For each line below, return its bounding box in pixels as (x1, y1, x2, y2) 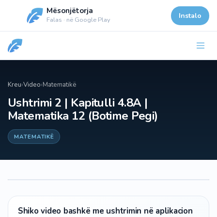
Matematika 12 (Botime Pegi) (8, 108, 158, 124)
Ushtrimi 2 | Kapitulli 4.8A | (8, 94, 148, 110)
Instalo (179, 10, 201, 20)
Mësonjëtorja (46, 6, 93, 15)
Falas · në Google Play (46, 15, 110, 24)
